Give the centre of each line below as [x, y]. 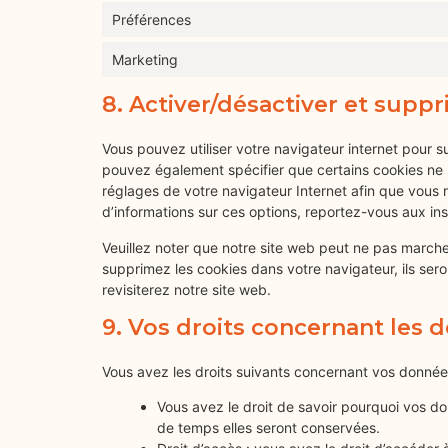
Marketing [145, 60]
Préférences [151, 20]
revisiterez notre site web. [186, 289]
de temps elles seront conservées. [268, 427]
